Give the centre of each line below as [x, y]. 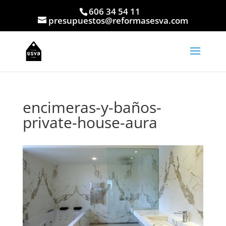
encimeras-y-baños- [92, 107]
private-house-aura [90, 122]
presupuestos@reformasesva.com [118, 20]
